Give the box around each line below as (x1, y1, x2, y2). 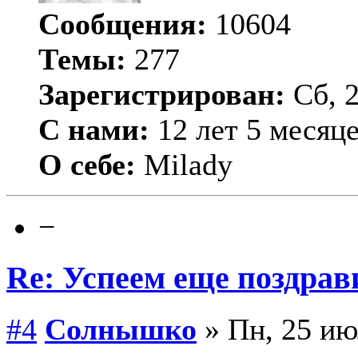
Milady (136, 148, 233, 182)
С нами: (38, 113, 149, 147)
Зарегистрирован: (38, 78, 285, 112)
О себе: (38, 148, 136, 182)
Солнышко (45, 312, 197, 346)
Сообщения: (38, 7, 207, 42)
